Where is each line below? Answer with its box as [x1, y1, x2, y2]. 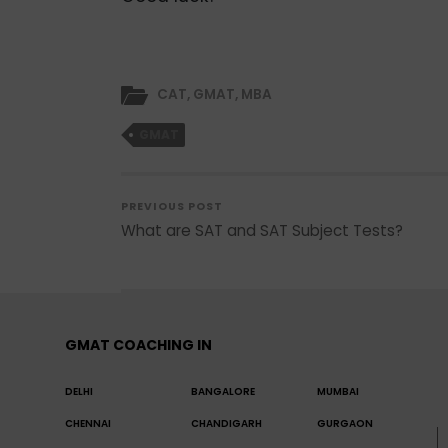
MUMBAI [317, 384, 360, 400]
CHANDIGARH [191, 416, 263, 432]
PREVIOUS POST [120, 199, 223, 215]
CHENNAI [65, 416, 112, 432]
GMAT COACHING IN [65, 335, 213, 356]
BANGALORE [191, 384, 256, 400]
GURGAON [317, 416, 374, 432]
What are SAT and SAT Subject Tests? [120, 220, 403, 242]
